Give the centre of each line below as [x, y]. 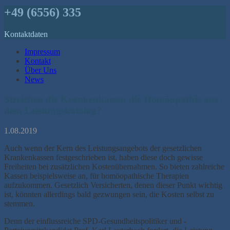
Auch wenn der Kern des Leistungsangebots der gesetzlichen [103, 148]
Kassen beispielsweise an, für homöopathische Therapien [97, 176]
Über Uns [41, 70]
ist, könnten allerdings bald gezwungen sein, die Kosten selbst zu [109, 194]
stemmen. [20, 203]
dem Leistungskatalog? [53, 110]
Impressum [42, 52]
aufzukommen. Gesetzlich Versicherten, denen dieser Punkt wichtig [113, 185]
